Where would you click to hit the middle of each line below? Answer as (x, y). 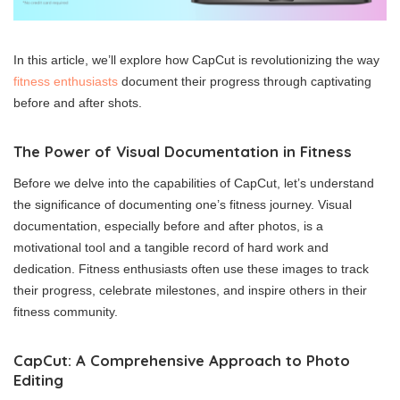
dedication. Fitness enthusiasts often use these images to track (191, 268)
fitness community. (66, 311)
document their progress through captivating (245, 81)
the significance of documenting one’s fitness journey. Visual (183, 204)
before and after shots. (78, 102)
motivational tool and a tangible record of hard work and (171, 247)
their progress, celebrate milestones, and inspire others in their (190, 290)
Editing (38, 379)
